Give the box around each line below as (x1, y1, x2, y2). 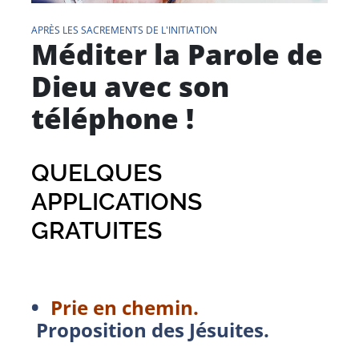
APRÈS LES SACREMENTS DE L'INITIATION (31, 22, 217, 37)
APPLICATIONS (31, 187, 202, 216)
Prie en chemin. (50, 293, 208, 321)
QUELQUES (31, 158, 162, 187)
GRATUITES (31, 216, 162, 244)
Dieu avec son (31, 67, 229, 105)
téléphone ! (31, 99, 194, 137)
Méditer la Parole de (31, 34, 323, 73)
